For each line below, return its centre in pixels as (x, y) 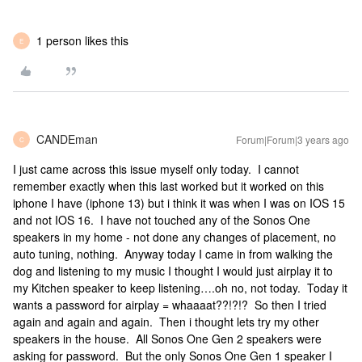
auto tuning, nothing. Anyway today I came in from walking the (173, 254)
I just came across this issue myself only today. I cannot (156, 169)
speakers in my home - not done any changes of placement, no (175, 237)
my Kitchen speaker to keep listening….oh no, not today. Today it (180, 288)
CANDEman (67, 139)
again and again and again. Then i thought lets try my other (166, 322)
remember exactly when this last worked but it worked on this (168, 186)
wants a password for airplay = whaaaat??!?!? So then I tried (170, 305)
